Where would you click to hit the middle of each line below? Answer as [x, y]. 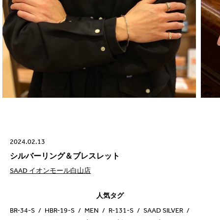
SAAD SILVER [163, 211]
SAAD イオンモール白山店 [50, 171]
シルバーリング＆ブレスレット [65, 156]
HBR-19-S [60, 211]
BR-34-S [22, 211]
